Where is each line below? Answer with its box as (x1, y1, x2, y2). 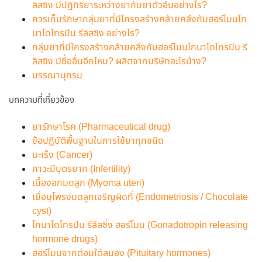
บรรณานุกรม (32, 69, 82, 82)
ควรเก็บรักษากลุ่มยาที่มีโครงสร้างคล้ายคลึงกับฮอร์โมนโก (32, 13, 247, 26)
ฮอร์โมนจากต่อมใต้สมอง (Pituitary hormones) (32, 247, 211, 260)
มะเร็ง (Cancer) (32, 149, 92, 162)
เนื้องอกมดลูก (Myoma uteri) (32, 177, 144, 190)
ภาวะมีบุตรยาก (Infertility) (32, 163, 130, 176)
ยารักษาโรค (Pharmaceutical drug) (32, 120, 170, 134)
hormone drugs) (32, 233, 98, 246)
